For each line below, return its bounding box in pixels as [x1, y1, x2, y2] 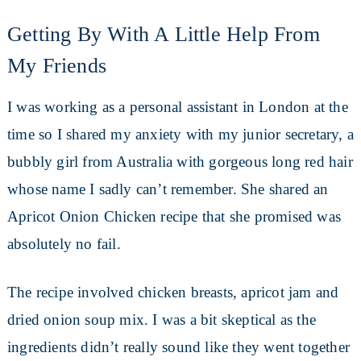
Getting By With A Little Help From [6, 23, 320, 47]
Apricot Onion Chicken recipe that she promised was [6, 208, 341, 226]
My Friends [6, 54, 106, 78]
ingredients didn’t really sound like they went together [6, 338, 350, 356]
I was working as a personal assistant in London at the [6, 98, 348, 116]
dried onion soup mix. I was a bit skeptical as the [6, 311, 316, 329]
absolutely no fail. [6, 235, 121, 253]
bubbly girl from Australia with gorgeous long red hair [6, 153, 353, 171]
